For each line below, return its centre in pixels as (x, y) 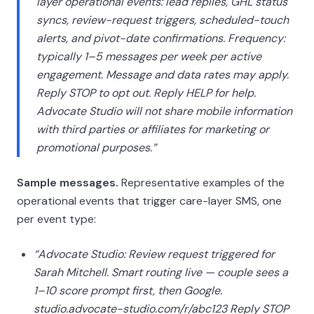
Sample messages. (68, 183)
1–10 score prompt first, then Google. (128, 291)
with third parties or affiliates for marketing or (153, 129)
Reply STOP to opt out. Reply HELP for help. (146, 93)
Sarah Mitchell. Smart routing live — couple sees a (161, 272)
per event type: (56, 219)
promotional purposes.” (96, 148)
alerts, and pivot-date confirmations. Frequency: (161, 38)
